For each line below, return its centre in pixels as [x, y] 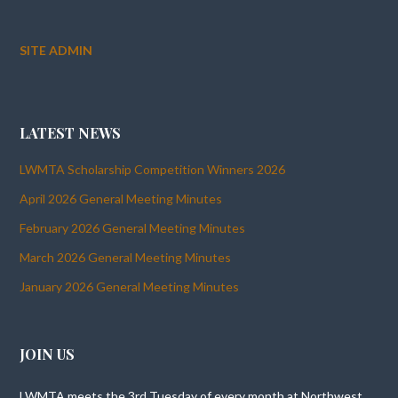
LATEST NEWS [71, 133]
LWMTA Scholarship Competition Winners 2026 [153, 169]
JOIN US [48, 354]
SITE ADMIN [56, 50]
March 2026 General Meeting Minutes [126, 257]
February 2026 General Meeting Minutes [133, 227]
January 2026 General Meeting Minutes [130, 286]
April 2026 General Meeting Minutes [121, 198]
